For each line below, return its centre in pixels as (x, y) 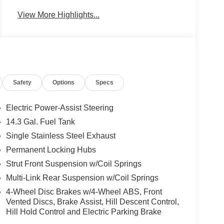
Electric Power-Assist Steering (59, 108)
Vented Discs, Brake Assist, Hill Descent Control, (92, 202)
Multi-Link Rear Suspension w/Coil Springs (82, 178)
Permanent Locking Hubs (51, 150)
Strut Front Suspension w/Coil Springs (73, 164)
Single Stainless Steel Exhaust (60, 136)
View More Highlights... (59, 15)
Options (64, 83)
